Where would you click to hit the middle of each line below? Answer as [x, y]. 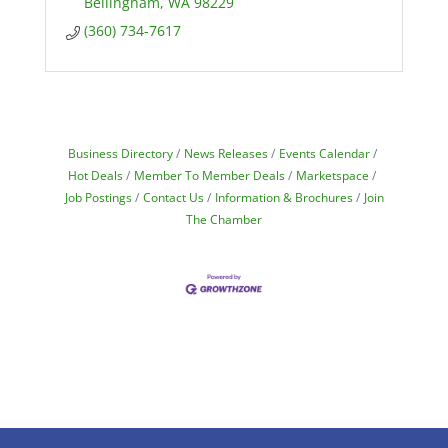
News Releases [225, 153]
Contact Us [173, 197]
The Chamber [224, 219]
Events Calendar [324, 153]
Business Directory [120, 153]
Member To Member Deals [209, 175]
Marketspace [332, 175]
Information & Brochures [283, 197]
